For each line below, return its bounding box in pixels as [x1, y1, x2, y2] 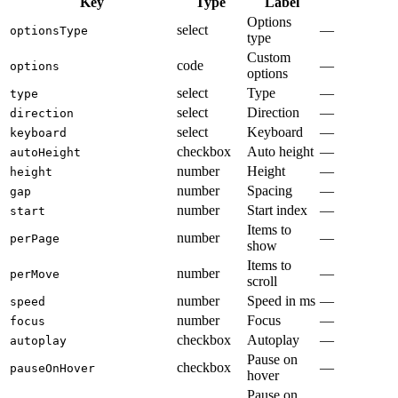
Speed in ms [247, 292, 315, 308]
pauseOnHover [10, 361, 95, 375]
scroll [247, 273, 277, 289]
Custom [247, 49, 291, 65]
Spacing [247, 182, 292, 198]
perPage [10, 231, 60, 245]
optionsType [10, 23, 88, 37]
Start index [247, 202, 307, 218]
